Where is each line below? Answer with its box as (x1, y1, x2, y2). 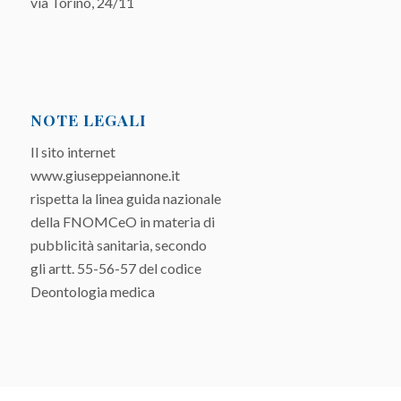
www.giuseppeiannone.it (30, 166, 180, 184)
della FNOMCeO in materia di (30, 213, 215, 231)
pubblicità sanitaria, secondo (30, 236, 207, 254)
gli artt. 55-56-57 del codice (30, 260, 201, 277)
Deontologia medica (30, 283, 155, 301)
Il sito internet (30, 143, 115, 161)
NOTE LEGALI (30, 109, 147, 131)
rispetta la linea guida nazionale (30, 190, 221, 208)
